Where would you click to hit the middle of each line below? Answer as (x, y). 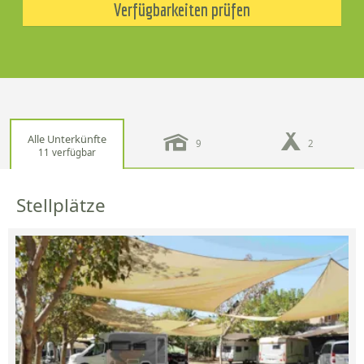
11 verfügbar (67, 152)
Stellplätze (61, 206)
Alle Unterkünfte (67, 139)
